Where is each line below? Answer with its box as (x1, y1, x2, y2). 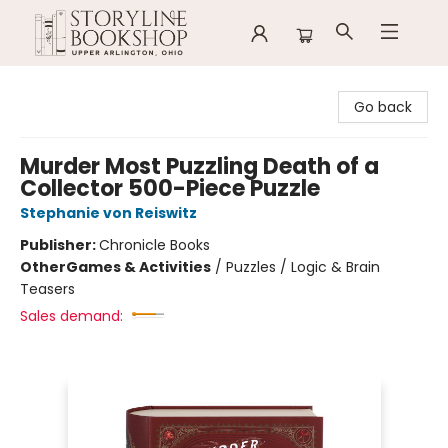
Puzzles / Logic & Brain (226, 257, 380, 277)
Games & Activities (66, 257, 211, 277)
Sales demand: (20, 306, 123, 326)
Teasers (20, 279, 75, 299)
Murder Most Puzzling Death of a (20, 151, 379, 182)
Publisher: (20, 235, 99, 255)
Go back (354, 97, 412, 117)
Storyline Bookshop (15, 75, 146, 95)
